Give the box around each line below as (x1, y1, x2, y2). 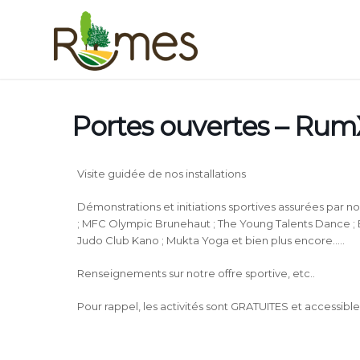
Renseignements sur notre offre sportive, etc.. (77, 267, 315, 280)
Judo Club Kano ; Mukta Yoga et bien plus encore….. (77, 234, 345, 247)
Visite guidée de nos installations (77, 167, 246, 180)
